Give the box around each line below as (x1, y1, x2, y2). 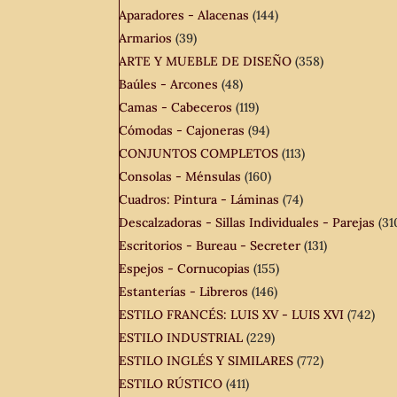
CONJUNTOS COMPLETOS (119, 145, 279, 162)
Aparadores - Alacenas (119, 7, 250, 24)
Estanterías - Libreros (119, 284, 249, 300)
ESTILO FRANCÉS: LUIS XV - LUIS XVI (119, 307, 345, 323)
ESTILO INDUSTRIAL (119, 330, 244, 346)
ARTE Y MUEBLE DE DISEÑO (119, 53, 292, 70)
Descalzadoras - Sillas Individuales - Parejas (119, 214, 376, 231)
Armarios (119, 30, 173, 47)
